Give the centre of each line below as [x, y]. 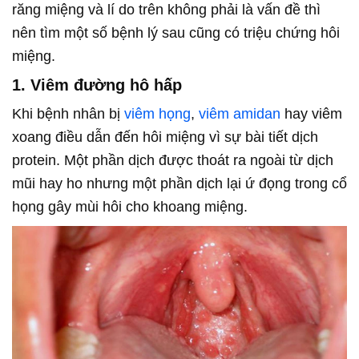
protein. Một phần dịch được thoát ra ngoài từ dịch [173, 160]
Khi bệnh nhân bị [68, 114]
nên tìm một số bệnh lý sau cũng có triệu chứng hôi [176, 33]
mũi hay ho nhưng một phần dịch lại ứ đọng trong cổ [179, 184]
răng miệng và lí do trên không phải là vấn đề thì [166, 10]
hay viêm [311, 114]
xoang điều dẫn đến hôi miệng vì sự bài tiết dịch [165, 137]
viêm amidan [240, 114]
